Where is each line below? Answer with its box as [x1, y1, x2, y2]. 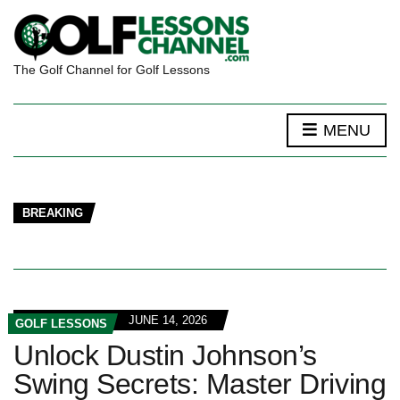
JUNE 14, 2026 [129, 313, 207, 327]
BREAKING [22, 206, 83, 220]
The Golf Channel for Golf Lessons [13, 62, 210, 77]
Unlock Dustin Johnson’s [13, 339, 317, 371]
